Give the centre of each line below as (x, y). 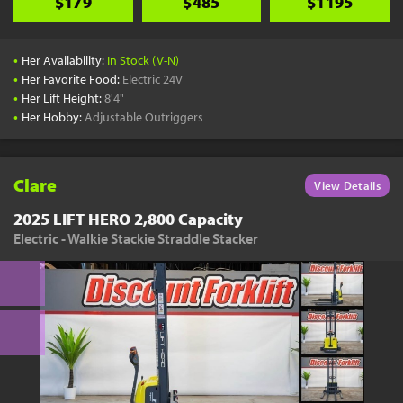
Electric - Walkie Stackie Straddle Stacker (136, 238)
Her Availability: (65, 60)
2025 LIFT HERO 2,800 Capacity (129, 219)
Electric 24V (153, 79)
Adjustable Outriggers (144, 117)
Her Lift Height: (63, 98)
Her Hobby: (54, 117)
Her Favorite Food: (72, 79)
